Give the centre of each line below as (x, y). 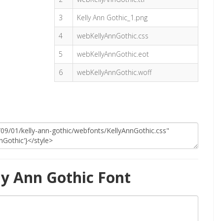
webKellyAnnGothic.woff (114, 72)
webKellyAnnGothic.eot (113, 54)
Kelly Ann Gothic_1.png (112, 18)
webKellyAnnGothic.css (113, 36)
